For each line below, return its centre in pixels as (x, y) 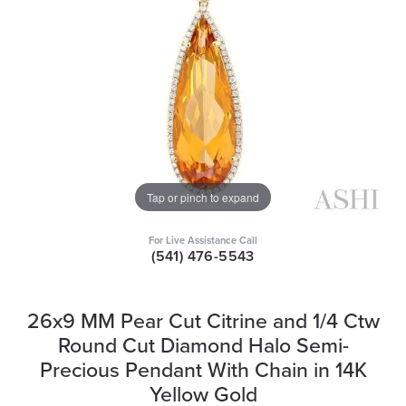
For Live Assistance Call (203, 240)
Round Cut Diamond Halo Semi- (203, 345)
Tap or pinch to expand (203, 197)
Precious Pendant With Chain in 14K (203, 370)
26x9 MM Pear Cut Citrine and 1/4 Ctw (203, 321)
